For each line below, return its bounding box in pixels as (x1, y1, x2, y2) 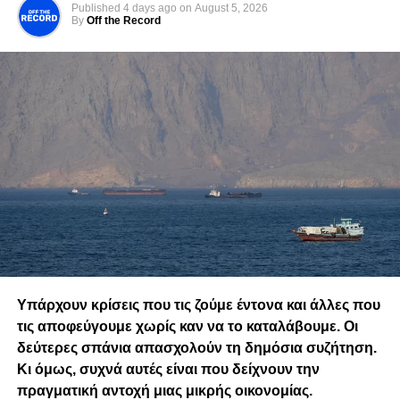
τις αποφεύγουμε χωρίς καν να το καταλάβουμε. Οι (16, 318, 358, 334)
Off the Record (86, 13, 161, 27)
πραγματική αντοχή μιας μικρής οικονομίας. (16, 382, 312, 398)
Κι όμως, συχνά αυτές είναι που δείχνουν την (16, 361, 320, 377)
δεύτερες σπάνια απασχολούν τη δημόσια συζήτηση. (16, 339, 377, 355)
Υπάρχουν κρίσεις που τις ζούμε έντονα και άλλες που (16, 296, 380, 312)
